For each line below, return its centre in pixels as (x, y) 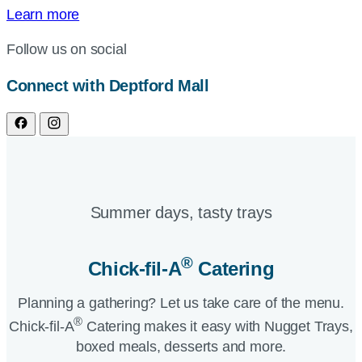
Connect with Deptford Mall (108, 86)
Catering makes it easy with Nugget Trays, (218, 327)
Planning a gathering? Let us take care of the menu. (181, 303)
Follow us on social (67, 50)
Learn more (43, 15)
